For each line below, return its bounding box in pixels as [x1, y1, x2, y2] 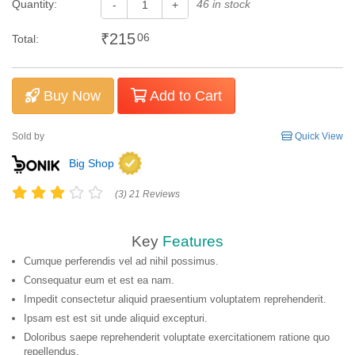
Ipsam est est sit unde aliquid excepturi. [24, 312, 208, 324]
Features [162, 233, 223, 250]
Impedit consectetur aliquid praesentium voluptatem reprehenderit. [24, 293, 326, 305]
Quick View [292, 131, 343, 142]
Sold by [12, 131, 44, 142]
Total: [12, 32, 39, 45]
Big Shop [69, 157, 114, 170]
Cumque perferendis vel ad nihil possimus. [24, 255, 219, 267]
